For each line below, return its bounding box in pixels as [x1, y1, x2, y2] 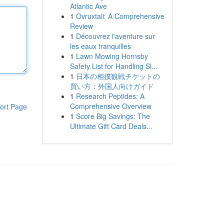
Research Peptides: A [75, 91, 144, 101]
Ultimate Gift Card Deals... [69, 121, 152, 131]
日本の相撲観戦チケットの [75, 71, 160, 81]
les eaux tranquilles [69, 41, 131, 51]
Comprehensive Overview [69, 101, 151, 111]
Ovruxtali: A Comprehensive [75, 11, 164, 21]
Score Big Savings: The [75, 111, 150, 121]
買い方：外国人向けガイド [69, 81, 154, 91]
